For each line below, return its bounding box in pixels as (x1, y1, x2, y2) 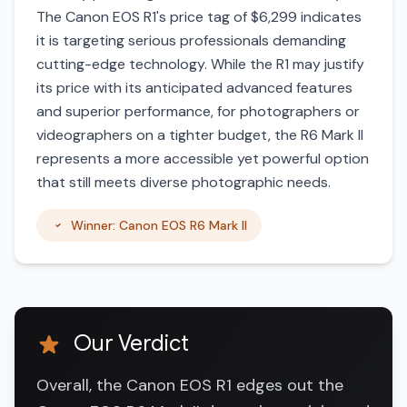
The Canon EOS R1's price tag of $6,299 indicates (36, 7, 362, 26)
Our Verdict (69, 330, 189, 357)
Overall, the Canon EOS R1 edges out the (36, 374, 343, 396)
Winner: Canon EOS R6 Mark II (71, 217, 247, 233)
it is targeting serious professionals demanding (36, 31, 346, 50)
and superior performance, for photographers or (36, 102, 360, 121)
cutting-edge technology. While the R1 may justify (36, 55, 364, 74)
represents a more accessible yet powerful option (36, 149, 369, 168)
